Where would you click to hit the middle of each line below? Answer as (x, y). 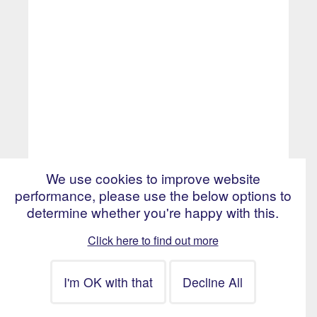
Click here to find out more (153, 240)
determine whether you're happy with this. (153, 212)
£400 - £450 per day (101, 209)
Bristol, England (91, 226)
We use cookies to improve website (153, 178)
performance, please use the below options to (153, 195)
